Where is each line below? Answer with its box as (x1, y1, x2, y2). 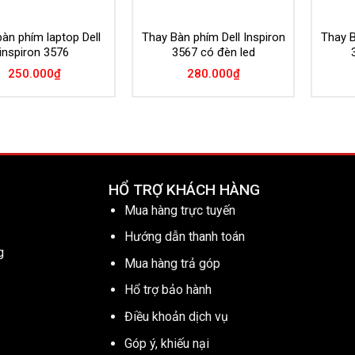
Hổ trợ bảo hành (124, 282, 212, 298)
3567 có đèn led (171, 45, 255, 60)
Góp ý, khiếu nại (124, 335, 210, 351)
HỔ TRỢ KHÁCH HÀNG (108, 180, 260, 199)
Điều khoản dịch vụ (124, 308, 229, 324)
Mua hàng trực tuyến (124, 202, 236, 218)
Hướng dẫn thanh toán (124, 229, 246, 245)
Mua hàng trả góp (124, 255, 221, 271)
